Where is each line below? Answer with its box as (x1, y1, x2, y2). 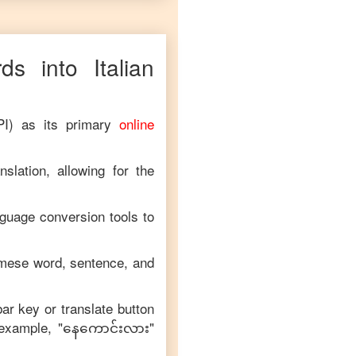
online (119, 114, 154, 133)
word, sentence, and (29, 252, 155, 272)
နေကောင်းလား (63, 317, 149, 337)
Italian (94, 51, 154, 83)
